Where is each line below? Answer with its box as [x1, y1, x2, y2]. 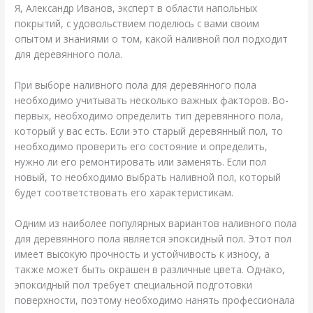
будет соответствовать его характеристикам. [15, 186, 234, 200]
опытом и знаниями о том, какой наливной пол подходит [15, 32, 289, 46]
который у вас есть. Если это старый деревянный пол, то [15, 124, 284, 138]
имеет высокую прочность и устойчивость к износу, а [15, 247, 270, 261]
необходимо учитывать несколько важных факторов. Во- [15, 94, 289, 108]
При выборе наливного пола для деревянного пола [15, 78, 257, 92]
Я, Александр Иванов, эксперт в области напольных [15, 1, 258, 15]
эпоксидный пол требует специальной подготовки [15, 277, 253, 291]
